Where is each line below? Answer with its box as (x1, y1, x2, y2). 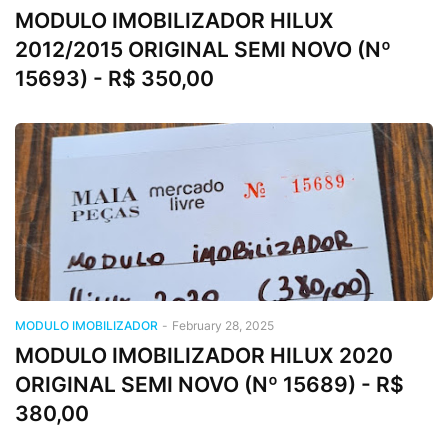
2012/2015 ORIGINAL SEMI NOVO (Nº (15, 36, 391, 62)
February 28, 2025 (172, 317, 274, 333)
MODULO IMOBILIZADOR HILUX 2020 (15, 342, 393, 368)
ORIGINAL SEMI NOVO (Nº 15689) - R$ (15, 371, 404, 397)
